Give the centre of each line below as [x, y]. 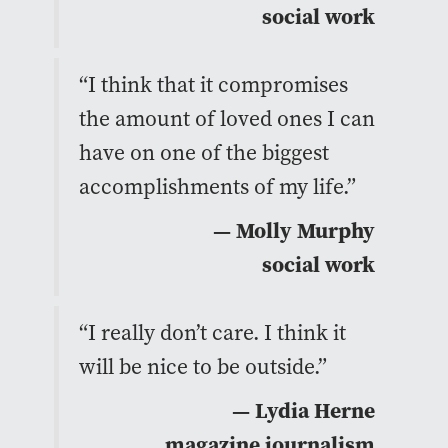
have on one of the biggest [203, 152]
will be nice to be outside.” [202, 366]
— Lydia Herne [303, 410]
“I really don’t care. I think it [212, 332]
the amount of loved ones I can [226, 118]
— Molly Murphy [293, 230]
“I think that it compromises [213, 84]
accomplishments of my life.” [217, 186]
